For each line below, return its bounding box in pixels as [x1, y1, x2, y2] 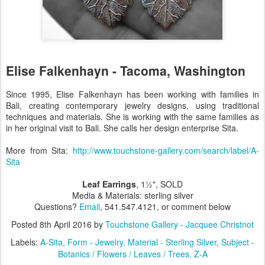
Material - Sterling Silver [128, 235, 216, 248]
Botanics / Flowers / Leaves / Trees [57, 247, 189, 260]
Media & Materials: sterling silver [72, 189, 193, 201]
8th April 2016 [40, 218, 92, 230]
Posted [11, 218, 40, 230]
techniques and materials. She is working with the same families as [6, 110, 259, 122]
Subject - [221, 235, 254, 248]
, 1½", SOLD [136, 177, 183, 190]
